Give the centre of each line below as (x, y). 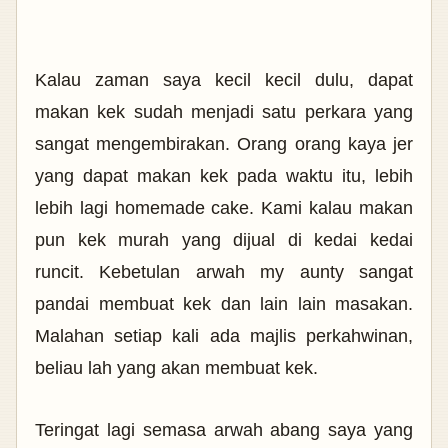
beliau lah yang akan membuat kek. (176, 368)
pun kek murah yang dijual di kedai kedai (224, 240)
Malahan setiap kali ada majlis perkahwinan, (224, 336)
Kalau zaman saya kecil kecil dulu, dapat (224, 80)
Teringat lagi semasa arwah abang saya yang (224, 430)
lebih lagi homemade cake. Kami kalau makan (224, 208)
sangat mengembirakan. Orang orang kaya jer (224, 144)
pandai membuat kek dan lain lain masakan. (224, 304)
